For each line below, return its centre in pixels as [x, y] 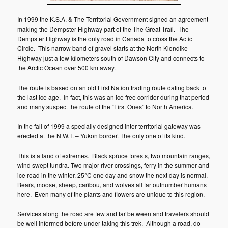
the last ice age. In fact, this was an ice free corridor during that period [113, 97]
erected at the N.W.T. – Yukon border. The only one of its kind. [102, 136]
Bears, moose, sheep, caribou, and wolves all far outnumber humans [112, 184]
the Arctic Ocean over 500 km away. [67, 68]
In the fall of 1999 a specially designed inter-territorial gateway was [109, 126]
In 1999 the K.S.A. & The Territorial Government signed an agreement [113, 19]
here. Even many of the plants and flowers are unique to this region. [111, 194]
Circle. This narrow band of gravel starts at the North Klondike [103, 48]
